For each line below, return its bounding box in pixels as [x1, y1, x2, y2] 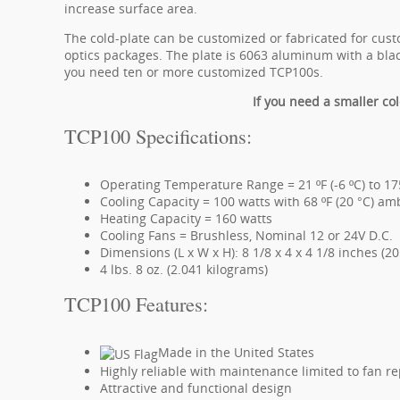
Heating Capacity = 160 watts [100, 210, 272, 227]
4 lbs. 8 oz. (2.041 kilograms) [100, 261, 268, 278]
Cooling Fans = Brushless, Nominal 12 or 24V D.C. [100, 227, 393, 244]
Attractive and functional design [100, 379, 292, 396]
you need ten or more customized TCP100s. [64, 63, 323, 80]
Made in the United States [158, 344, 314, 361]
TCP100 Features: [64, 290, 208, 317]
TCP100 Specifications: [64, 122, 252, 149]
